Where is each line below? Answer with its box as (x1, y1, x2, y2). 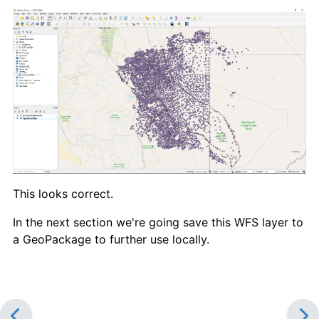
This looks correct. (13, 186, 113, 201)
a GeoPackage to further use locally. (13, 231, 209, 246)
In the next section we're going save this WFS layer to (13, 214, 303, 229)
